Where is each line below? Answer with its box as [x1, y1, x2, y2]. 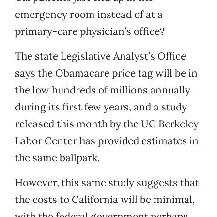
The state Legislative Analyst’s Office [15, 49, 186, 63]
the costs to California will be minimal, [15, 193, 195, 206]
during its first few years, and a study [15, 100, 187, 114]
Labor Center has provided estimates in [15, 134, 199, 148]
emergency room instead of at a [15, 8, 163, 21]
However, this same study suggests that [15, 176, 199, 189]
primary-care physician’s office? [15, 25, 165, 38]
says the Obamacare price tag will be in [15, 66, 198, 80]
